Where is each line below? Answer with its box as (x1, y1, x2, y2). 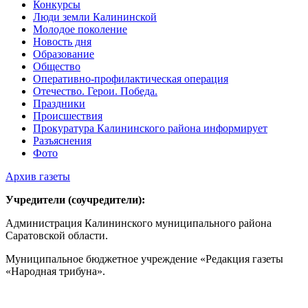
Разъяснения (33, 135, 91, 147)
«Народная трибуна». (5, 265, 105, 278)
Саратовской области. (5, 230, 108, 242)
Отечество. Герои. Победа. (33, 85, 157, 98)
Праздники (33, 98, 85, 110)
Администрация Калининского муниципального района (5, 217, 272, 230)
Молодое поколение (33, 23, 127, 36)
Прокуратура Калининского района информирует (33, 122, 267, 135)
